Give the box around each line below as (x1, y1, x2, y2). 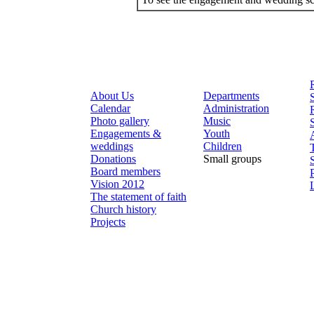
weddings (90, 140, 133, 152)
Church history (90, 203, 156, 215)
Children (203, 140, 242, 152)
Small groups (203, 153, 261, 165)
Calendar (90, 102, 130, 114)
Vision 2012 (90, 178, 144, 190)
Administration (203, 102, 269, 114)
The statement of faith (90, 191, 186, 203)
